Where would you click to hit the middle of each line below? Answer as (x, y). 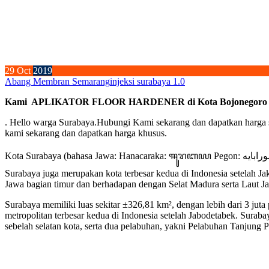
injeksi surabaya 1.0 (147, 82)
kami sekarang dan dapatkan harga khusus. (86, 133)
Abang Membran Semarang (57, 82)
